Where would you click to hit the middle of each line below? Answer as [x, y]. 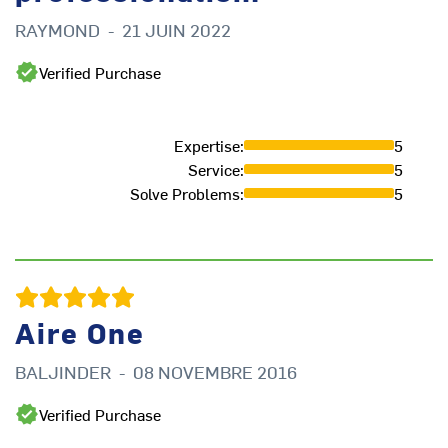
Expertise [207, 145]
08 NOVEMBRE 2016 [215, 372]
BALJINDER [63, 372]
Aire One [80, 332]
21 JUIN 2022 [176, 30]
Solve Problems [185, 193]
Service [214, 169]
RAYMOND [57, 30]
